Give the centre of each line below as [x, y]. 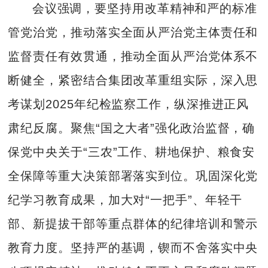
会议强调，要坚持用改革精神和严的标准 [144, 9]
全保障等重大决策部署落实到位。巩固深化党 [133, 176]
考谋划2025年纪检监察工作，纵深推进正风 [129, 104]
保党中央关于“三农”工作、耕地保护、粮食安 [132, 152]
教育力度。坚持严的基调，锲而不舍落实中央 [133, 248]
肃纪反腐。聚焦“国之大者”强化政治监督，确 [132, 128]
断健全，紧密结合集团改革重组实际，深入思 [133, 80]
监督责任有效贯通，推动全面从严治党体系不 [133, 57]
